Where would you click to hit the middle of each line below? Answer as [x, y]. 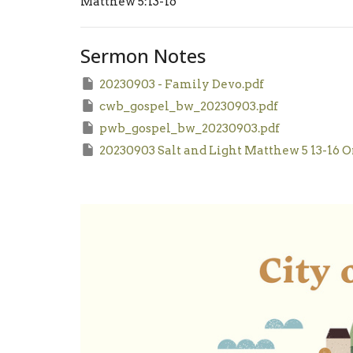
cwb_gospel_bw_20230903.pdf [189, 106]
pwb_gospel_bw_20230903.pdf [190, 128]
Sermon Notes [143, 55]
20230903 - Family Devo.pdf [182, 84]
